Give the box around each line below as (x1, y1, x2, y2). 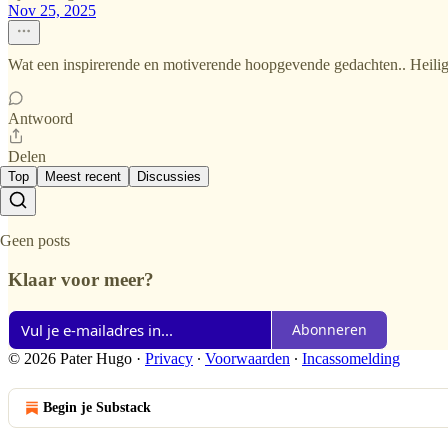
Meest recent (45, 169, 121, 185)
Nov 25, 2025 (8, 2, 96, 20)
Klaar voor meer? (8, 268, 154, 290)
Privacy (145, 349, 193, 367)
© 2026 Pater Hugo (8, 349, 132, 367)
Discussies (137, 169, 201, 185)
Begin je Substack (43, 399, 151, 415)
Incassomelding (302, 349, 400, 367)
